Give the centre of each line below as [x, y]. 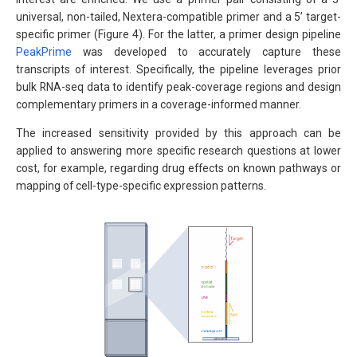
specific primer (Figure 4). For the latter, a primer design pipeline [178, 34]
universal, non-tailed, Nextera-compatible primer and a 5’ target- [178, 16]
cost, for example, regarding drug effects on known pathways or [178, 168]
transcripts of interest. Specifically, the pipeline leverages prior [178, 69]
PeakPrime [44, 51]
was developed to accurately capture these [206, 51]
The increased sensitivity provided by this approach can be [178, 133]
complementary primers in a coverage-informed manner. [159, 104]
